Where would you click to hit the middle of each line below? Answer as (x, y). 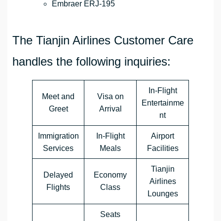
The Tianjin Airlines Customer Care (103, 40)
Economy (110, 175)
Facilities (163, 148)
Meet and (58, 96)
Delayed (58, 175)
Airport (163, 136)
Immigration (58, 136)
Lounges (163, 194)
